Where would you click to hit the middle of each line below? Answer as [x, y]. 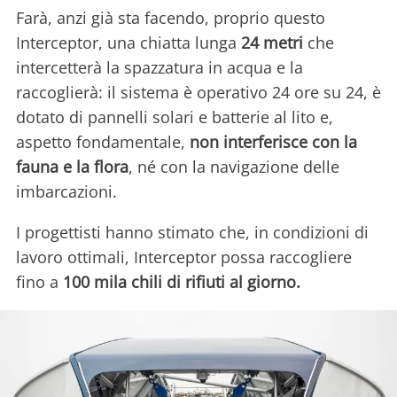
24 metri [272, 43]
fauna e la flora [72, 167]
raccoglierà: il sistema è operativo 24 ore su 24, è [198, 93]
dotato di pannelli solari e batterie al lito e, [175, 117]
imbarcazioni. [69, 192]
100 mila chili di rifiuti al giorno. [182, 282]
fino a [39, 282]
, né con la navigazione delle [234, 167]
